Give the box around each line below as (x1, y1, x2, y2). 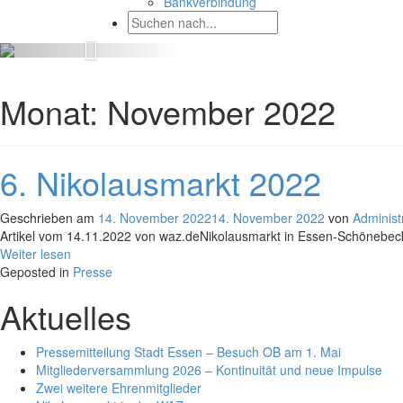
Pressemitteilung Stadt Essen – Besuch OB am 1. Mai (36, 343, 341, 361)
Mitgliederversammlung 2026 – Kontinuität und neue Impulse (36, 361, 382, 379)
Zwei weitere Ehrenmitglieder (36, 379, 201, 397)
